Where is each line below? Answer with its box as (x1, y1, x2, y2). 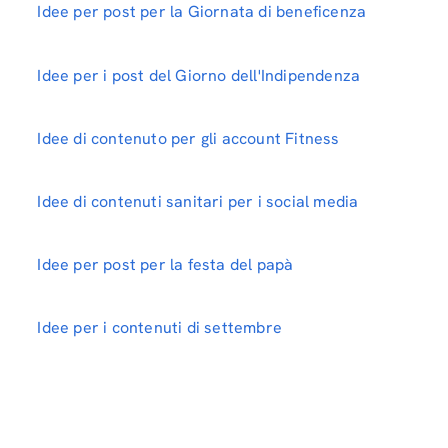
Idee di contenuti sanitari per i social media (37, 191, 359, 212)
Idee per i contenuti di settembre (37, 317, 282, 339)
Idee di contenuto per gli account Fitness (37, 127, 340, 149)
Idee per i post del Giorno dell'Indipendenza (37, 64, 361, 86)
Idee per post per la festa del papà (37, 254, 294, 276)
